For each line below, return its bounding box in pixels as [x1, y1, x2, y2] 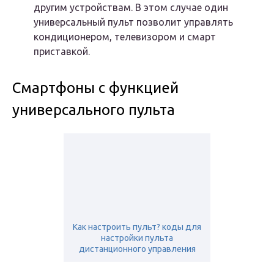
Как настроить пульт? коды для [73, 222, 201, 232]
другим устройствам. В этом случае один [34, 2, 228, 13]
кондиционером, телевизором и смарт [34, 31, 216, 43]
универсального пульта [12, 102, 175, 119]
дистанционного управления [78, 244, 196, 254]
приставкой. [34, 46, 90, 57]
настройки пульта [101, 233, 173, 243]
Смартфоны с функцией [12, 80, 179, 97]
